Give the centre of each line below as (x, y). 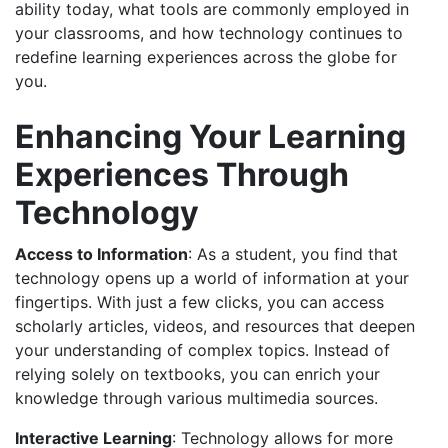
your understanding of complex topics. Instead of (202, 350)
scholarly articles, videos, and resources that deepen (215, 326)
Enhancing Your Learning (210, 137)
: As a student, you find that (293, 254)
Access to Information (101, 254)
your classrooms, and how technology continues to (209, 33)
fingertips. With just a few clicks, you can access (199, 302)
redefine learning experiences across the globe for (206, 57)
